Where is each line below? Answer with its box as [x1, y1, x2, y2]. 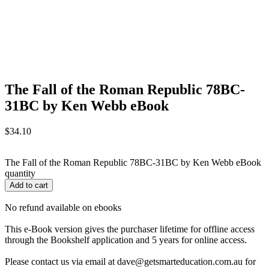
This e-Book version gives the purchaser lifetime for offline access [5, 223, 255, 234]
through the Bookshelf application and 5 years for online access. [5, 234, 247, 245]
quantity [5, 168, 35, 178]
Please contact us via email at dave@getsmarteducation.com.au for [5, 256, 256, 267]
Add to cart [10, 180, 48, 190]
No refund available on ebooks [5, 202, 121, 213]
